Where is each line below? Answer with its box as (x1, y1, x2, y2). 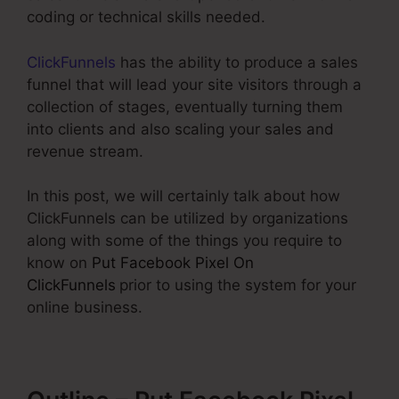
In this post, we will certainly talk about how (27, 187, 340, 205)
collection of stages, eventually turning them (27, 97, 343, 116)
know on (27, 254, 92, 272)
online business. (27, 298, 142, 316)
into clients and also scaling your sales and (27, 119, 334, 138)
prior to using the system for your (119, 276, 356, 294)
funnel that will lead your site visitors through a (27, 75, 362, 94)
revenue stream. (27, 142, 143, 160)
